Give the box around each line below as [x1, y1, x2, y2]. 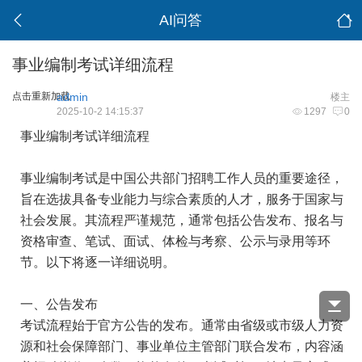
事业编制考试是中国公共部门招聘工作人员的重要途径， [20, 171, 343, 185]
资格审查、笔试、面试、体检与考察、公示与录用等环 [20, 234, 330, 248]
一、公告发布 [20, 297, 98, 311]
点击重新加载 [12, 90, 70, 102]
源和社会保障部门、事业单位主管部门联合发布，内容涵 [20, 339, 343, 353]
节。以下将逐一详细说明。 [20, 255, 175, 269]
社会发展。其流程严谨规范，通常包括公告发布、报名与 [20, 213, 343, 227]
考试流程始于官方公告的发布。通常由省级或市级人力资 [20, 318, 343, 332]
